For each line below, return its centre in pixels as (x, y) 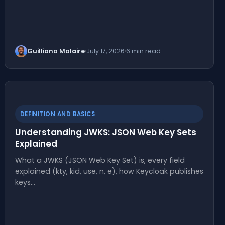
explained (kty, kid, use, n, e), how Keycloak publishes (109, 171)
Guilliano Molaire (56, 51)
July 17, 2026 (105, 51)
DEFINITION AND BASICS (58, 114)
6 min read (143, 51)
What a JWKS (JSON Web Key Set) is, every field (100, 160)
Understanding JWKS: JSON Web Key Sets (105, 132)
